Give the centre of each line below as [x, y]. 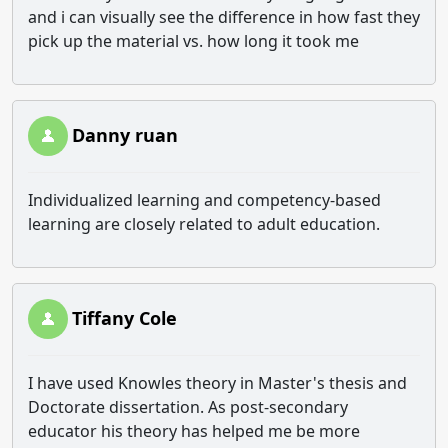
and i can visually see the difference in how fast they [224, 17]
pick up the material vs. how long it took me [193, 41]
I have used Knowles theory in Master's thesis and [217, 383]
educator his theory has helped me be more [194, 431]
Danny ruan [125, 135]
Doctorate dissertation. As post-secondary [188, 407]
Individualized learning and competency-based [204, 200]
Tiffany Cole [124, 318]
